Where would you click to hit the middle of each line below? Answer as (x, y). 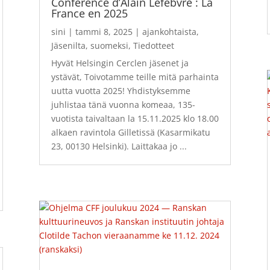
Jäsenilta (68, 46)
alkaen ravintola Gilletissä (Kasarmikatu (130, 133)
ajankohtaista (169, 32)
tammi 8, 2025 (104, 32)
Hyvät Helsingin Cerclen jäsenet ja (120, 63)
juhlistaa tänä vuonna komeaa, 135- (123, 105)
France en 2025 (89, 14)
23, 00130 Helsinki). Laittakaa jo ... (119, 146)
